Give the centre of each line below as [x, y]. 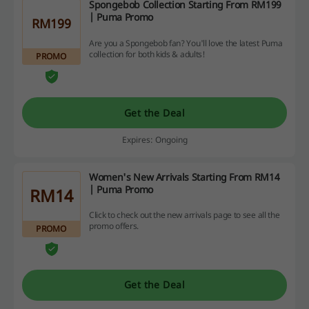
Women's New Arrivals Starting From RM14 [185, 177]
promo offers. [114, 226]
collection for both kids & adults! [147, 54]
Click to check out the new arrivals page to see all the [185, 215]
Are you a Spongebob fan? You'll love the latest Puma [186, 43]
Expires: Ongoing [154, 140]
